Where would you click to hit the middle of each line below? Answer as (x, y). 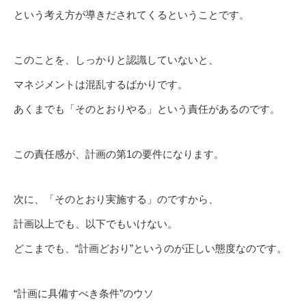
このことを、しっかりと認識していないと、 (116, 60)
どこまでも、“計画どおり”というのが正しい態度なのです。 (150, 249)
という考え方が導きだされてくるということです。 (131, 15)
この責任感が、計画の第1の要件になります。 (119, 154)
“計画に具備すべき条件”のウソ (84, 294)
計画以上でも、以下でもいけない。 (96, 224)
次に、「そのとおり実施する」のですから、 (116, 199)
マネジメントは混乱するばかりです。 (101, 85)
